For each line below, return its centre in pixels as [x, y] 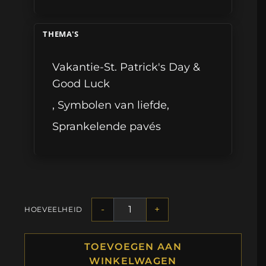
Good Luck [81, 84]
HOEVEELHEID [53, 210]
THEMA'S [61, 34]
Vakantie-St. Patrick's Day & [126, 67]
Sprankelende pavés [107, 126]
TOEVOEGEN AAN [133, 246]
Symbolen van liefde [113, 105]
